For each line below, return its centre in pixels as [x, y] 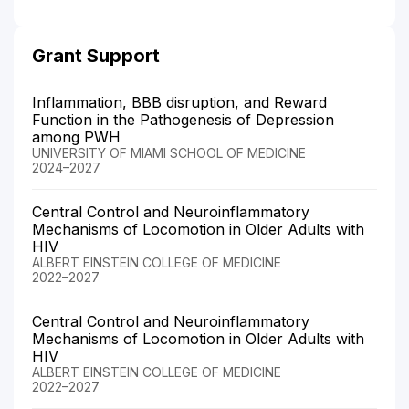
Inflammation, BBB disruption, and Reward [179, 102]
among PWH [76, 136]
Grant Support [96, 55]
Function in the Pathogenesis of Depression [183, 119]
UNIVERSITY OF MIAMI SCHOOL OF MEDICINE [169, 152]
